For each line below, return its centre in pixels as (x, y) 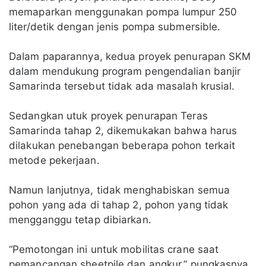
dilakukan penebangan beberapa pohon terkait (122, 146)
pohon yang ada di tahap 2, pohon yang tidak (119, 205)
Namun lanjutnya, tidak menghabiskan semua (120, 190)
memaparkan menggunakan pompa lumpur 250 (123, 12)
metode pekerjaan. (54, 161)
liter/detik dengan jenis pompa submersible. (115, 27)
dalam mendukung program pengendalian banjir (125, 72)
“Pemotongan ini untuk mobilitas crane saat (114, 250)
